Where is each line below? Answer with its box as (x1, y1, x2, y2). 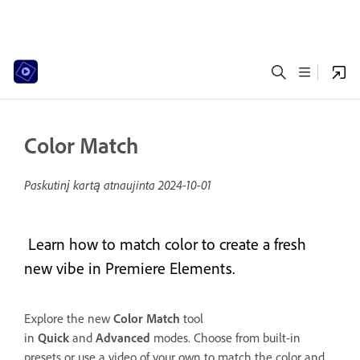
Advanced (96, 330, 150, 346)
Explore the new (24, 311, 113, 326)
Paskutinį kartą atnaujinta (24, 177, 158, 193)
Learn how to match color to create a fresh (24, 235, 306, 254)
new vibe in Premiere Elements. (24, 259, 235, 278)
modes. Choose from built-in (150, 330, 301, 346)
